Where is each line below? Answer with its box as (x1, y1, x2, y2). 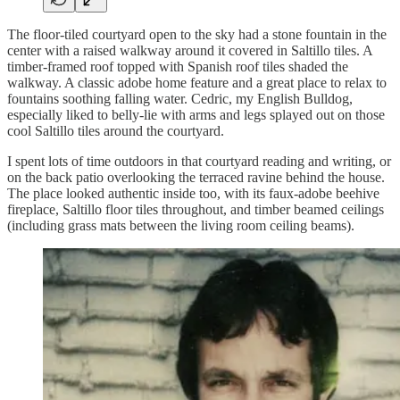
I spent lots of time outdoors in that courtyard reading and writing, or (7, 154, 391, 170)
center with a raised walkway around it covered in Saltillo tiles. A (7, 43, 372, 59)
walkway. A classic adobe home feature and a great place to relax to (7, 75, 387, 91)
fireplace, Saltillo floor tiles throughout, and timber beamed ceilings (7, 202, 384, 218)
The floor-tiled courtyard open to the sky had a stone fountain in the (7, 27, 387, 43)
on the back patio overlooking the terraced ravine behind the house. (7, 170, 385, 186)
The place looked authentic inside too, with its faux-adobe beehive (7, 186, 379, 202)
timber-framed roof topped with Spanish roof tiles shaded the (7, 59, 348, 75)
